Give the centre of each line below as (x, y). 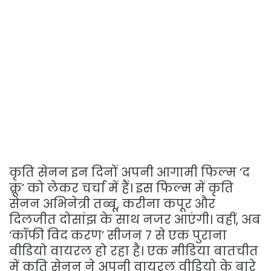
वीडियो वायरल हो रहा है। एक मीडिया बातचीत (134, 251)
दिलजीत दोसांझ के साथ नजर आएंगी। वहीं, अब (135, 219)
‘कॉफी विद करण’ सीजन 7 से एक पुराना (118, 235)
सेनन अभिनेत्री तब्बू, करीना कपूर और (112, 204)
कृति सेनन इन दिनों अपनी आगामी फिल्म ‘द (129, 172)
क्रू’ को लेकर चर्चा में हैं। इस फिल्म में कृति (121, 188)
